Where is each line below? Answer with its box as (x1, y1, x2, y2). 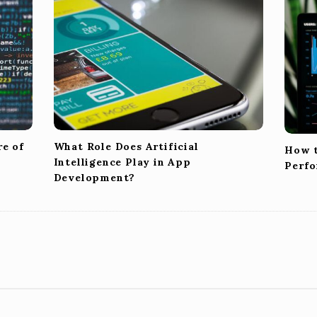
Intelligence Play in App (53, 156, 191, 169)
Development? (53, 171, 136, 185)
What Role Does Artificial (53, 140, 199, 154)
